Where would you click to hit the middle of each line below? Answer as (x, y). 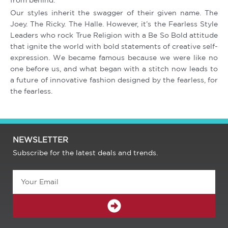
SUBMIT (134, 200)
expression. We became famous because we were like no (114, 58)
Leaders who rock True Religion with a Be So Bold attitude (114, 35)
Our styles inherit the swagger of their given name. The (114, 13)
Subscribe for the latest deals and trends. (85, 153)
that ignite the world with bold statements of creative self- (114, 47)
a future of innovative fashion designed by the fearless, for (114, 80)
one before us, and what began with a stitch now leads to (114, 69)
